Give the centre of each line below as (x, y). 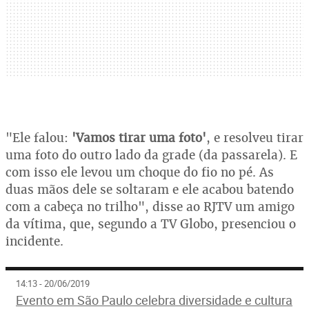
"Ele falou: (39, 137)
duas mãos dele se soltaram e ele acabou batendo (150, 189)
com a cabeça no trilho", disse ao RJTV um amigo (150, 206)
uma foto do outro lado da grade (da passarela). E (151, 154)
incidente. (34, 241)
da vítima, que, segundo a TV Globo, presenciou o (151, 223)
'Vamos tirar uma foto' (139, 137)
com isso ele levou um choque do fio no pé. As (140, 172)
